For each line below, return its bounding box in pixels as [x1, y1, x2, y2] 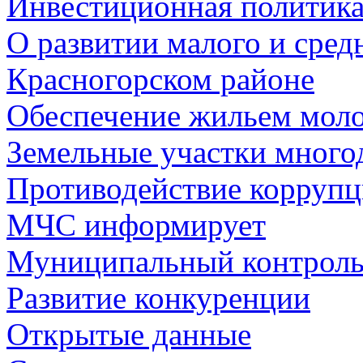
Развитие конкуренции [6, 280, 310, 315]
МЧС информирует [6, 207, 266, 242]
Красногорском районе [6, 61, 314, 96]
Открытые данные [6, 316, 251, 352]
